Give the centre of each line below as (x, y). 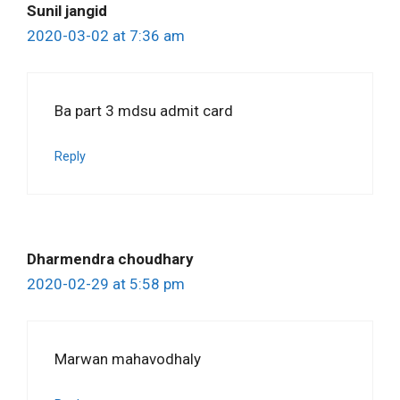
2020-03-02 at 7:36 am (106, 36)
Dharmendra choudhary (110, 259)
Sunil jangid (67, 11)
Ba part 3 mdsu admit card (144, 110)
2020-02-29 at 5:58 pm (106, 284)
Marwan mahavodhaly (128, 358)
